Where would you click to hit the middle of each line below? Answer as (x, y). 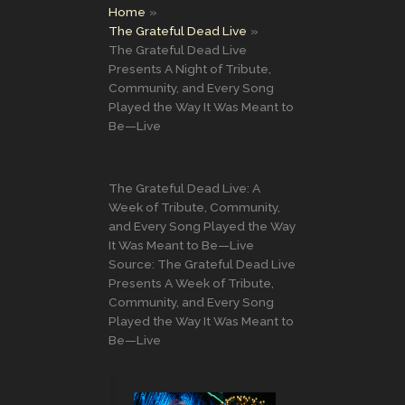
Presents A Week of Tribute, (191, 283)
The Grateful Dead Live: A (184, 188)
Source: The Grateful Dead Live (202, 264)
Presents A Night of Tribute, (190, 68)
